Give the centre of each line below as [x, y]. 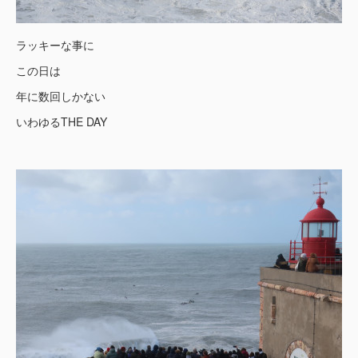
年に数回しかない [61, 96]
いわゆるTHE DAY [62, 121]
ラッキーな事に [55, 45]
